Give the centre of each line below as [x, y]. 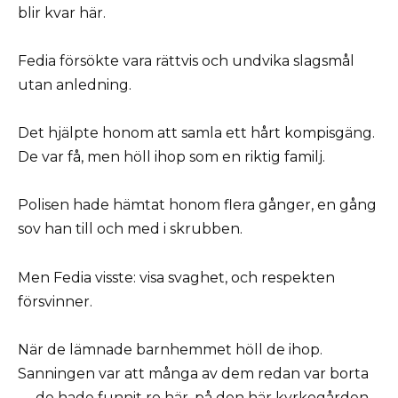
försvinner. [55, 301]
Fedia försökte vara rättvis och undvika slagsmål [186, 60]
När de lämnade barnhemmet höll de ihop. [170, 349]
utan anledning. [75, 84]
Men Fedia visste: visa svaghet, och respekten [176, 277]
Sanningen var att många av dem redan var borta [193, 373]
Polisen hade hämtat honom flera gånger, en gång [197, 205]
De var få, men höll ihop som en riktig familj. [171, 157]
